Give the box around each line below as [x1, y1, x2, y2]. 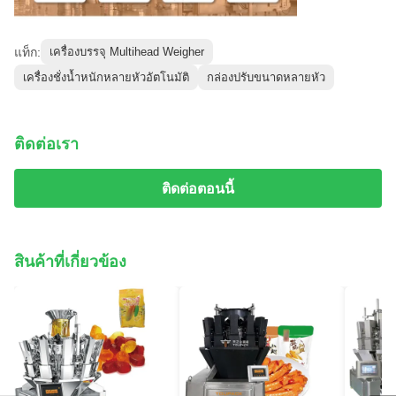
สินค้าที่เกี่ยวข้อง [14, 253, 126, 271]
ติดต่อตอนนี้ [162, 180, 234, 196]
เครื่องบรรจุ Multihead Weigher [49, 45, 204, 59]
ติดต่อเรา [14, 135, 79, 154]
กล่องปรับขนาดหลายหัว [207, 71, 325, 85]
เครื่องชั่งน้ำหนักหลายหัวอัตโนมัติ [23, 71, 189, 85]
